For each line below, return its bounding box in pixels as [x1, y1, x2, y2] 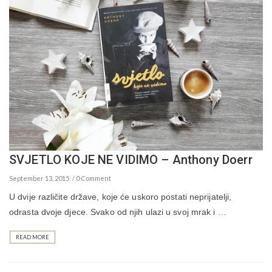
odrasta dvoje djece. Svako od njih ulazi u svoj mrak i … [9, 207, 226, 217]
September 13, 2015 [9, 174, 69, 183]
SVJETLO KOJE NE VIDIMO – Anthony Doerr [9, 152, 253, 168]
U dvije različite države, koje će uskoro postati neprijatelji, [9, 192, 232, 202]
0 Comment [76, 174, 111, 183]
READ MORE [16, 234, 49, 241]
